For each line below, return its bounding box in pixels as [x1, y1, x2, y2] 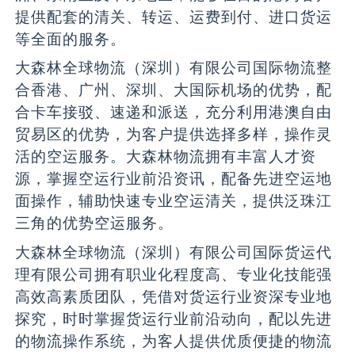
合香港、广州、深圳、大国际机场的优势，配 [15, 80, 333, 100]
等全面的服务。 [15, 29, 127, 48]
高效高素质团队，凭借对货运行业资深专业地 [15, 286, 333, 306]
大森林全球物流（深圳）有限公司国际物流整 [15, 58, 333, 78]
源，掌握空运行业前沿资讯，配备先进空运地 [15, 169, 333, 189]
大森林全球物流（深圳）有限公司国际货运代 [15, 242, 333, 261]
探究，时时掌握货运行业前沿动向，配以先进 [15, 308, 333, 328]
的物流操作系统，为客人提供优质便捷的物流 [15, 330, 333, 350]
